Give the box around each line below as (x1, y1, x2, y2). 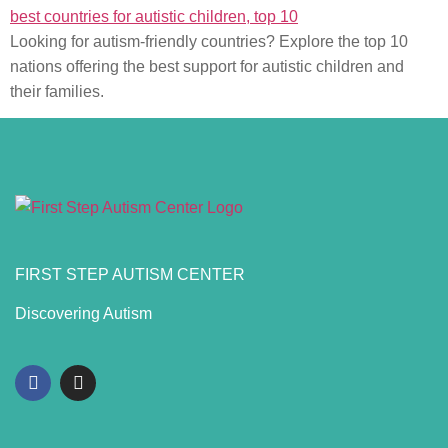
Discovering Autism (15, 305, 152, 323)
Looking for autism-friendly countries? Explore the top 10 (10, 33, 408, 50)
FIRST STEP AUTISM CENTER (15, 265, 245, 283)
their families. (10, 83, 104, 100)
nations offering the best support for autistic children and (10, 58, 404, 75)
